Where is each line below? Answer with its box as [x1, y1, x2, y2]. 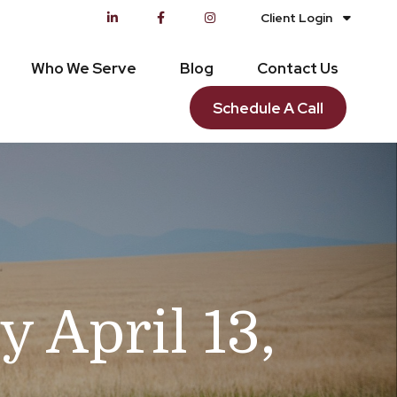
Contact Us [257, 58, 339, 78]
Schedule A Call [213, 98, 324, 119]
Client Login [261, 10, 333, 26]
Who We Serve [31, 58, 137, 78]
